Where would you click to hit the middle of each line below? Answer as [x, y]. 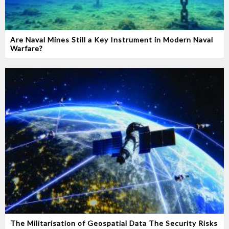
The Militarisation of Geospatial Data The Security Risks [114, 223]
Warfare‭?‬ [27, 48]
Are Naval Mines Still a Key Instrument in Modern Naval [112, 39]
